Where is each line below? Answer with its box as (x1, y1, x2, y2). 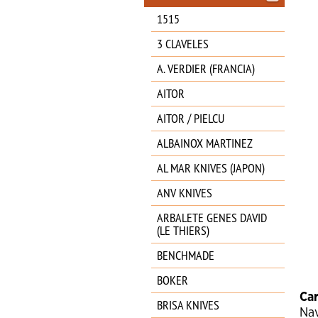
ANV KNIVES (157, 185, 212, 201)
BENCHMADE (157, 247, 214, 263)
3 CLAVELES (157, 35, 209, 52)
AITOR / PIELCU (157, 110, 224, 126)
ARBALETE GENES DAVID (157, 209, 267, 226)
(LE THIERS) (157, 222, 209, 238)
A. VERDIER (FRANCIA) (157, 60, 255, 77)
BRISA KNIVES (157, 297, 219, 313)
